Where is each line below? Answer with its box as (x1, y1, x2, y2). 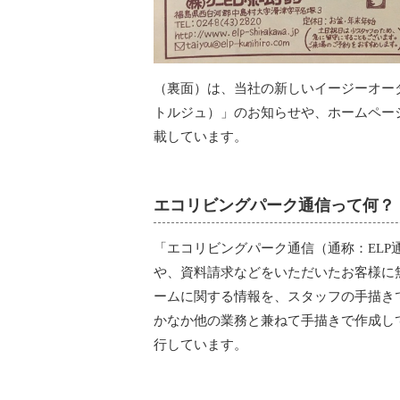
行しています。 (154, 337, 247, 352)
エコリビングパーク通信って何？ (154, 196, 395, 214)
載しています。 (154, 129, 247, 144)
